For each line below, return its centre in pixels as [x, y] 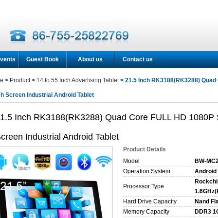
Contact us [138, 59]
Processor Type [144, 186]
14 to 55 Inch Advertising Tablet [78, 80]
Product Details [145, 149]
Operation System [147, 171]
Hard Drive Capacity [150, 201]
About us [90, 59]
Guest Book [42, 59]
